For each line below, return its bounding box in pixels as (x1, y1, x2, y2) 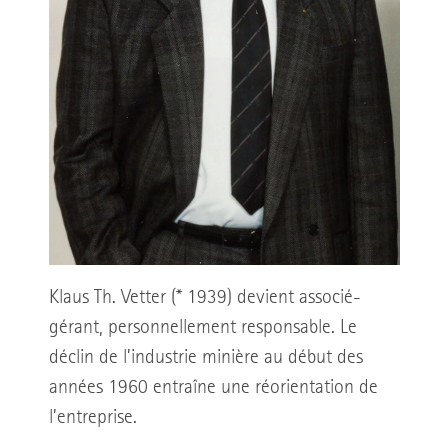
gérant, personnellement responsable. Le (48, 317, 357, 338)
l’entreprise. (48, 407, 137, 428)
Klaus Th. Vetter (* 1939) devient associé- (48, 287, 361, 308)
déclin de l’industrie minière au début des (48, 347, 363, 368)
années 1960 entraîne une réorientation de (48, 377, 378, 398)
